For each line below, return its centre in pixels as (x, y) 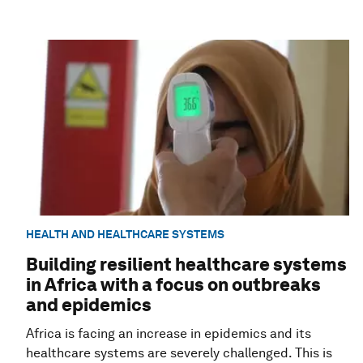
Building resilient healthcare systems (186, 264)
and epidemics (89, 304)
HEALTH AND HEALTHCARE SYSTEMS (125, 235)
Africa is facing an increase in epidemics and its (169, 333)
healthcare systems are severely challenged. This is (179, 352)
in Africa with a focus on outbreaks (173, 284)
